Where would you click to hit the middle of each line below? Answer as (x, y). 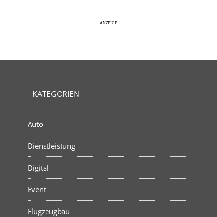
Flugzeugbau (49, 211)
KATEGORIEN (56, 94)
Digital (39, 167)
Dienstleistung (52, 146)
